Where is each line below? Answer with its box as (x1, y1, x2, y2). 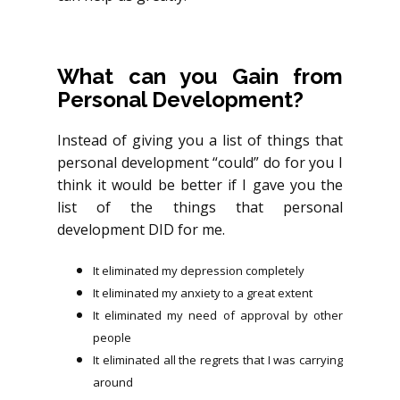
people (93, 329, 131, 346)
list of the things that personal (57, 196, 343, 217)
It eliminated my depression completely (93, 262, 304, 279)
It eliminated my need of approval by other (93, 306, 343, 323)
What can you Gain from (57, 62, 343, 89)
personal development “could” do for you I (57, 152, 343, 172)
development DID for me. (57, 219, 225, 239)
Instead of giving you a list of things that (57, 129, 343, 150)
